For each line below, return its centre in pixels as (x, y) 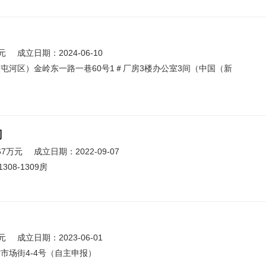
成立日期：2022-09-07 (77, 151)
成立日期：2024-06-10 (60, 53)
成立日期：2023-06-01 (60, 237)
